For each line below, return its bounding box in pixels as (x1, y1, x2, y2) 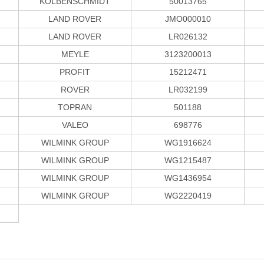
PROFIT (60, 67, 90, 77)
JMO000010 (164, 14, 211, 24)
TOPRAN (58, 102, 92, 112)
